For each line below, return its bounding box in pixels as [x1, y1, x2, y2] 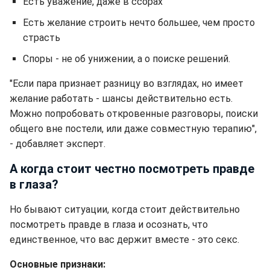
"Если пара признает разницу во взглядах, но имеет [10, 78, 243, 90]
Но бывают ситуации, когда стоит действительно [10, 204, 240, 216]
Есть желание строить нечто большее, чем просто [23, 17, 255, 29]
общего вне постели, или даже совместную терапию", [10, 123, 257, 135]
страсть [23, 32, 60, 44]
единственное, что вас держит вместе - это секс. [10, 234, 239, 246]
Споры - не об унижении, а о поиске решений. [23, 53, 230, 65]
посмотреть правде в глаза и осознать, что [10, 219, 208, 231]
